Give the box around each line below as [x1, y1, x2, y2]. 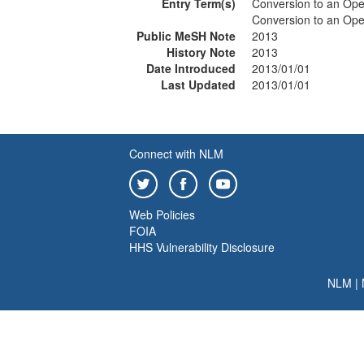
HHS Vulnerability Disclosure [129, 239, 275, 255]
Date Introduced [146, 60, 236, 76]
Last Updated [161, 76, 236, 93]
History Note [167, 44, 236, 60]
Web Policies [129, 206, 195, 223]
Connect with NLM [129, 145, 223, 162]
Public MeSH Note [136, 28, 236, 44]
